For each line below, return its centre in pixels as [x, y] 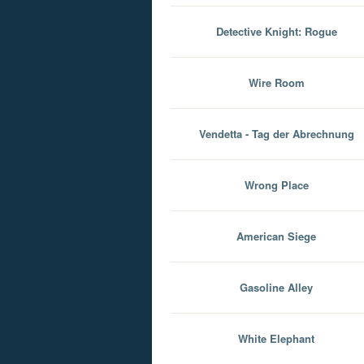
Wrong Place [276, 185]
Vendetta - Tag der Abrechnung [276, 134]
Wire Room [276, 82]
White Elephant [276, 338]
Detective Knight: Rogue [276, 31]
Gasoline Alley [276, 287]
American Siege [276, 236]
